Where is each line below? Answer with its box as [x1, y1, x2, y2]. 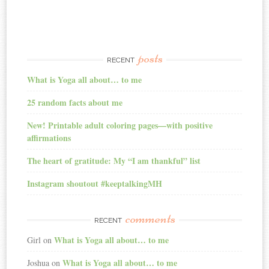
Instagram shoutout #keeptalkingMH [27, 177, 163, 190]
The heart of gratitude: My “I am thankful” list [27, 154, 201, 167]
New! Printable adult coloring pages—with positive [27, 118, 213, 131]
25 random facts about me [27, 95, 123, 109]
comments [125, 209, 175, 227]
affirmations [27, 131, 71, 144]
